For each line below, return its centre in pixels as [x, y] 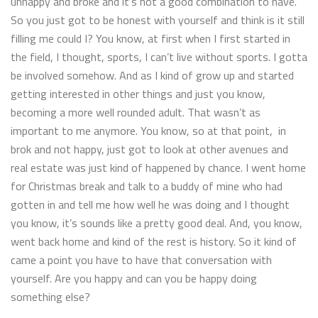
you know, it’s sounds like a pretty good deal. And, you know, [157, 223]
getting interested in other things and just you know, [138, 93]
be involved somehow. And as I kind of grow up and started [152, 75]
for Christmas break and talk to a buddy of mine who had [147, 186]
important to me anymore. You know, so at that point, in [148, 130]
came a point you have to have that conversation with [141, 259]
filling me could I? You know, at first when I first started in [150, 38]
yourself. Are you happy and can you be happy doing [134, 278]
